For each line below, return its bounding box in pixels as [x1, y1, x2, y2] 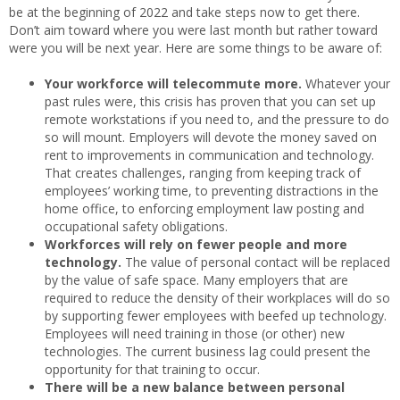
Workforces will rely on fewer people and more [45, 236, 347, 254]
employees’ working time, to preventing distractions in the [45, 182, 379, 200]
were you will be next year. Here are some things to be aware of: [9, 39, 382, 57]
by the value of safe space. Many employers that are [45, 271, 348, 289]
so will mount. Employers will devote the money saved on [45, 129, 377, 146]
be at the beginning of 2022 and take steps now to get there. [9, 4, 360, 21]
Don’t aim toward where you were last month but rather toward [9, 21, 378, 39]
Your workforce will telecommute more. [45, 75, 302, 93]
